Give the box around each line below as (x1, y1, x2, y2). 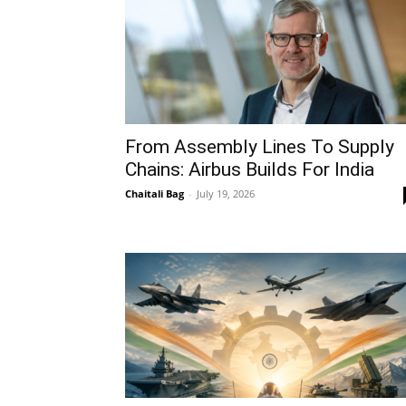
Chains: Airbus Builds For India (125, 159, 374, 180)
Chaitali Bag (125, 187, 184, 200)
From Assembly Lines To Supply (125, 136, 394, 158)
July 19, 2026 (197, 187, 255, 200)
